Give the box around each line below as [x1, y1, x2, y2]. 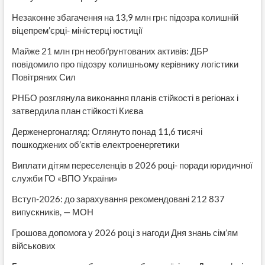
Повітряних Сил [11, 72, 76, 83]
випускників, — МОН [11, 206, 93, 218]
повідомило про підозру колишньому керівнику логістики [11, 59, 238, 70]
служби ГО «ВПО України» [11, 173, 118, 184]
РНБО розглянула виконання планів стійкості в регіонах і [11, 92, 238, 104]
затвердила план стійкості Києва [11, 105, 143, 117]
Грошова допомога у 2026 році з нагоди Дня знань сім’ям [11, 227, 238, 238]
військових [11, 240, 56, 251]
